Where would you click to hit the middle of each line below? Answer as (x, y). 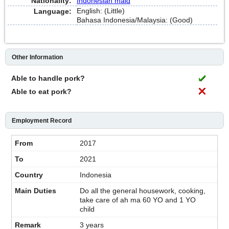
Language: (53, 11)
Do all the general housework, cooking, (143, 190)
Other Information (37, 57)
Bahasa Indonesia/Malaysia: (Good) (135, 20)
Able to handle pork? (48, 78)
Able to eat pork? (41, 91)
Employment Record (42, 120)
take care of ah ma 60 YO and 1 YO (138, 200)
